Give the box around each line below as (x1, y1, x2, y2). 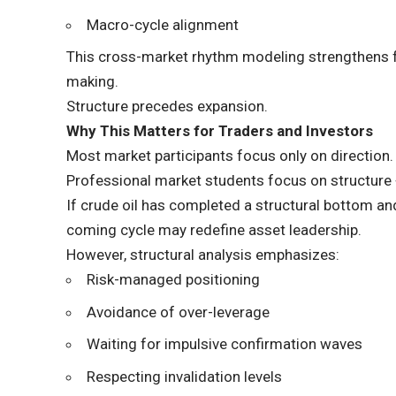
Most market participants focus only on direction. (66, 147, 394, 165)
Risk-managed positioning (87, 270, 261, 289)
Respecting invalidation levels (87, 367, 283, 385)
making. (66, 72, 119, 91)
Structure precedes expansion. (66, 97, 269, 116)
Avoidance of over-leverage (87, 302, 270, 321)
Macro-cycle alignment (87, 15, 240, 34)
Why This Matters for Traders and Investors (66, 122, 374, 141)
